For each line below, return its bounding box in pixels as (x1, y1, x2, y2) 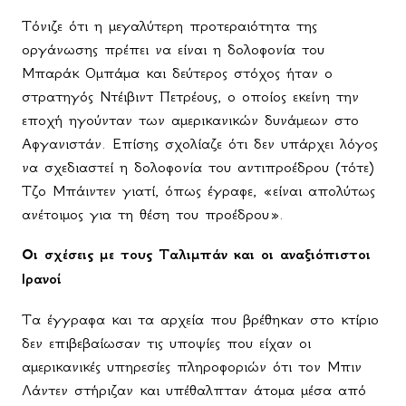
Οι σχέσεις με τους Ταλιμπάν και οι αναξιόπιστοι (22, 245, 371, 265)
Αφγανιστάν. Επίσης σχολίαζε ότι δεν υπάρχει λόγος (22, 134, 378, 153)
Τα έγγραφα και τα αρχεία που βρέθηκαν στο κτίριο (22, 310, 379, 329)
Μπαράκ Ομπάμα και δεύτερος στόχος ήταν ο (22, 63, 333, 82)
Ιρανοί (22, 269, 62, 289)
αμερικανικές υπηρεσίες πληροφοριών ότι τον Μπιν (22, 357, 362, 376)
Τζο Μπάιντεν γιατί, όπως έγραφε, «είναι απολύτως (22, 181, 375, 200)
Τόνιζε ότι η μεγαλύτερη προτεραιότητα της (22, 16, 317, 35)
